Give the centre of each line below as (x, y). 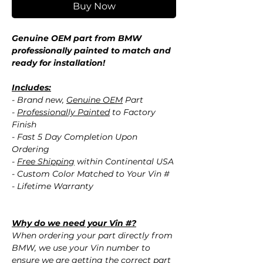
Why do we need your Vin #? (74, 223)
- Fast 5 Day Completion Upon (75, 137)
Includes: (31, 88)
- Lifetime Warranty (53, 186)
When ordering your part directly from (92, 236)
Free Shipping (46, 162)
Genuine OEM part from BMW (77, 38)
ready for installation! (58, 63)
